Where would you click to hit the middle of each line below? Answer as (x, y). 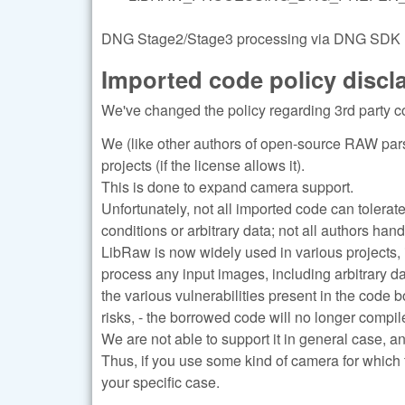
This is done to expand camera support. (227, 186)
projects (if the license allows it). (203, 165)
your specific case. (160, 381)
